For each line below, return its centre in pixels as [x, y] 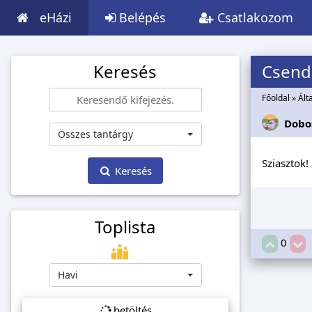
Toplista [125, 226]
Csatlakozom [253, 17]
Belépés [141, 17]
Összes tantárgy [95, 134]
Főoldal [275, 98]
